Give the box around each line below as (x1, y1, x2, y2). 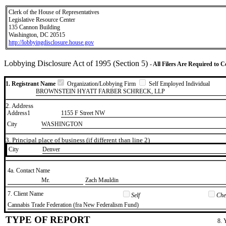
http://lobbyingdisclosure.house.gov (9, 39, 94, 46)
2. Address (6, 101, 33, 109)
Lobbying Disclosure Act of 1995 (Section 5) (4, 59, 150, 68)
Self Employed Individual (147, 80, 210, 87)
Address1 (7, 109, 30, 117)
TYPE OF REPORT (6, 214, 90, 225)
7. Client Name (8, 190, 43, 197)
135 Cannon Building (9, 24, 60, 31)
